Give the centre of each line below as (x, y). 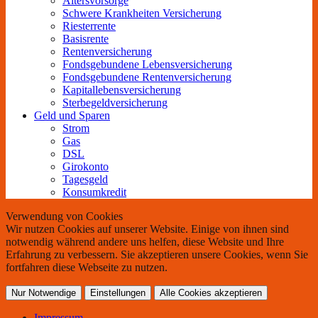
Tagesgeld (85, 180)
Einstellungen (118, 293)
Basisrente (86, 39)
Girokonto (86, 167)
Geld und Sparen (72, 116)
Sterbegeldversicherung (115, 103)
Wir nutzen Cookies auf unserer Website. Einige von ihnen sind (147, 229)
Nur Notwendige (44, 293)
